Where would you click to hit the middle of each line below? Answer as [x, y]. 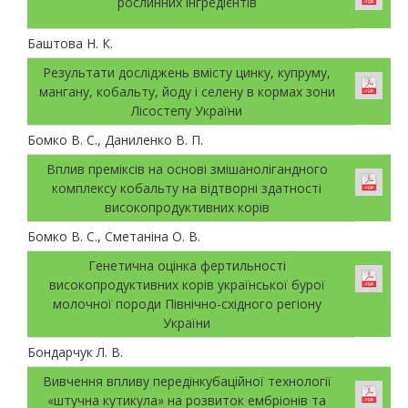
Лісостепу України [187, 110]
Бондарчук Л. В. [75, 352]
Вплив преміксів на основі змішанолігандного [187, 168]
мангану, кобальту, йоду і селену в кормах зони [187, 91]
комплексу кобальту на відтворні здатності [187, 188]
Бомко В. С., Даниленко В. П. [115, 139]
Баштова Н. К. [70, 43]
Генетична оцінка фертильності [187, 265]
